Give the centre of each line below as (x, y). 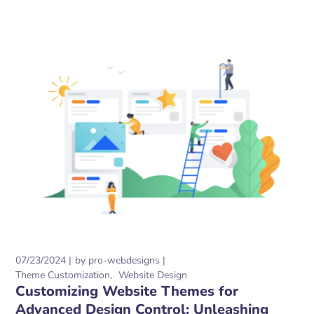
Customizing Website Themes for (127, 292)
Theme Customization (63, 275)
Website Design (153, 275)
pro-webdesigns (124, 261)
